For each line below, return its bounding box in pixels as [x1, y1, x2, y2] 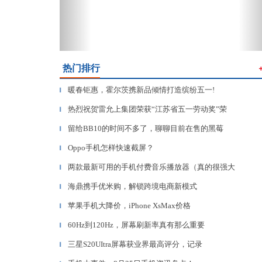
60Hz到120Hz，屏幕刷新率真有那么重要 [68, 220, 205, 229]
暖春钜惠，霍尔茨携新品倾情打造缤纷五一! [68, 85, 215, 94]
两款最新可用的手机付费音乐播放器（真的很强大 [68, 163, 235, 171]
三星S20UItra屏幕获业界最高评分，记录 [68, 240, 202, 249]
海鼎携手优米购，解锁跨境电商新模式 [68, 182, 197, 191]
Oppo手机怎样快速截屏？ [68, 143, 154, 152]
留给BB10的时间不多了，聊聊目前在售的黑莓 [68, 124, 223, 133]
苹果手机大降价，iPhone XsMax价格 [68, 201, 191, 210]
